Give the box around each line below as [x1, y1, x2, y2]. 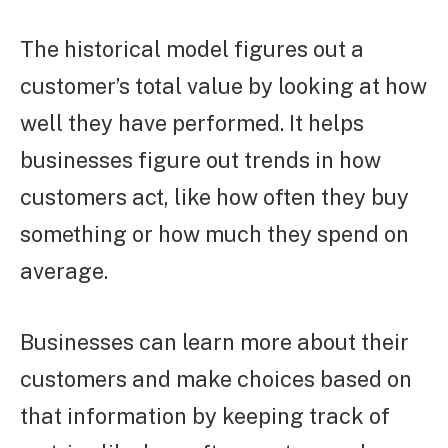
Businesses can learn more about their [20, 328, 409, 355]
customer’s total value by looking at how [20, 72, 427, 99]
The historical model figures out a [20, 35, 364, 62]
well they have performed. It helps [20, 109, 364, 136]
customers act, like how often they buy [20, 183, 409, 210]
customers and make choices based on [20, 365, 412, 392]
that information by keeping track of [20, 402, 390, 429]
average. [20, 257, 108, 284]
